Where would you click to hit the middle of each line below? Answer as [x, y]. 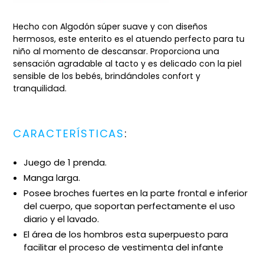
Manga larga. [52, 177]
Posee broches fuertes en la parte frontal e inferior [136, 193]
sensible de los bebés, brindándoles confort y [107, 76]
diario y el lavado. [61, 219]
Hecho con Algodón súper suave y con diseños [110, 27]
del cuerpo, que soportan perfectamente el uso [129, 206]
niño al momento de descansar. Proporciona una [116, 52]
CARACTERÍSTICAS [69, 134]
